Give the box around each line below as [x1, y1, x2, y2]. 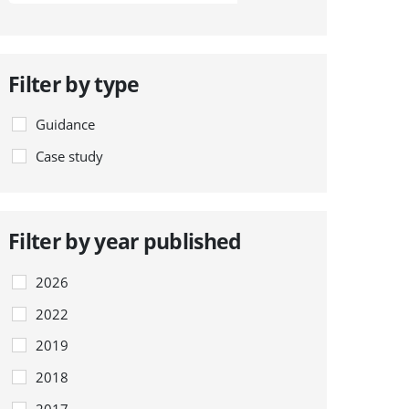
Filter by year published [8, 226, 242, 257]
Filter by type [8, 68, 140, 99]
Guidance [36, 115, 96, 134]
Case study [36, 147, 104, 166]
